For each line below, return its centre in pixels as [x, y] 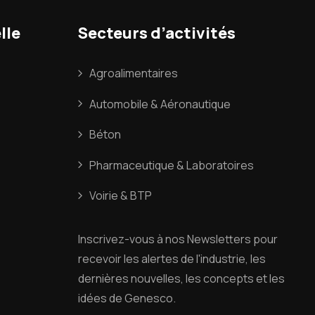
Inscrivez [101, 239]
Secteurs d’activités [156, 33]
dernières [103, 279]
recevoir [99, 259]
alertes [160, 259]
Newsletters [219, 239]
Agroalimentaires [133, 73]
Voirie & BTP [120, 196]
